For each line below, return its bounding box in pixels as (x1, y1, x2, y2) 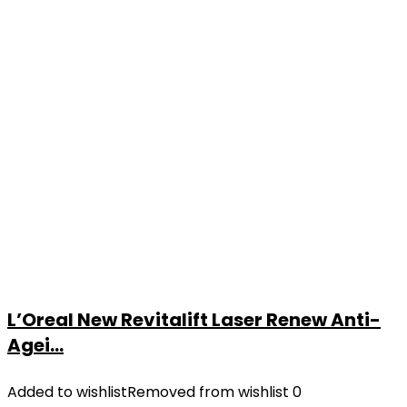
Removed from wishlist (127, 382, 289, 402)
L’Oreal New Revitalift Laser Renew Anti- (7, 307, 381, 333)
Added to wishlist (7, 382, 127, 402)
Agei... (7, 333, 64, 358)
